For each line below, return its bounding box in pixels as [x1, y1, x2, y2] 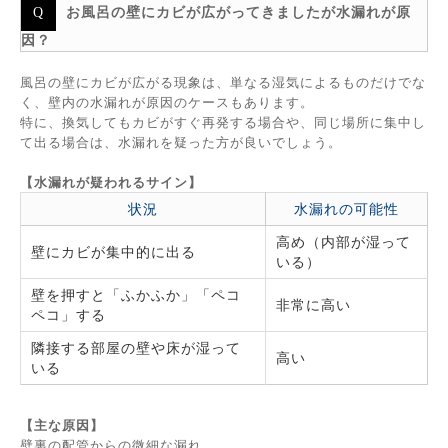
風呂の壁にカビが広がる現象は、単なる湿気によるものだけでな [20, 74, 426, 90]
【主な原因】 [20, 417, 104, 433]
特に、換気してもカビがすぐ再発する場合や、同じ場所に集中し [20, 114, 426, 130]
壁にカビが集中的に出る [31, 243, 196, 260]
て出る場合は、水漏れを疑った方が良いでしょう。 [20, 134, 342, 150]
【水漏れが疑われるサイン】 [20, 174, 202, 190]
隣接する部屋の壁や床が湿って [31, 339, 241, 356]
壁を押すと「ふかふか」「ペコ [31, 286, 241, 303]
